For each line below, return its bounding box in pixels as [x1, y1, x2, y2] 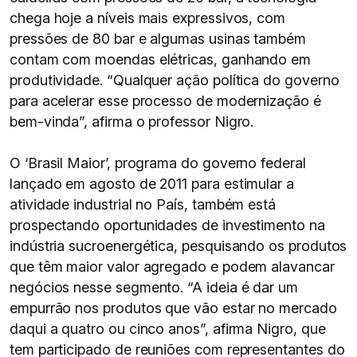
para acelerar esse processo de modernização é [10, 92, 321, 109]
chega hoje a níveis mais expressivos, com [10, 10, 286, 26]
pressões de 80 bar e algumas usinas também [10, 30, 306, 47]
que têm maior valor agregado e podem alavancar [10, 258, 335, 275]
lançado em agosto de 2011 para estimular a [10, 175, 294, 192]
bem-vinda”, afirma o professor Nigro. [10, 113, 254, 130]
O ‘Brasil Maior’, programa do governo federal [10, 155, 306, 171]
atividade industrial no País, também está [10, 196, 277, 213]
